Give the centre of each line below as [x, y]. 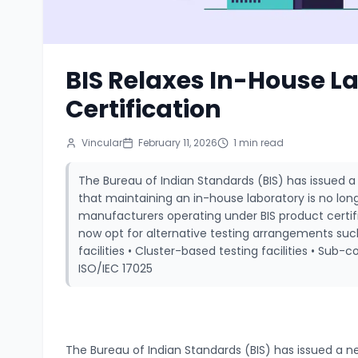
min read [261, 142]
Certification [144, 109]
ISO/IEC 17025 [116, 268]
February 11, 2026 [178, 142]
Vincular [102, 142]
